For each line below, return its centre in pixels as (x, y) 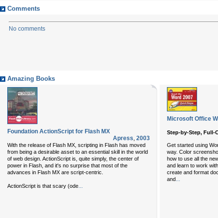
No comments (27, 29)
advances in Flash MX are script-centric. (55, 172)
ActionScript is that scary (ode (43, 186)
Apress (123, 138)
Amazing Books (31, 79)
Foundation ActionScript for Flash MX (59, 131)
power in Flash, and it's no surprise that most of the (67, 165)
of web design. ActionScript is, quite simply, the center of (73, 159)
